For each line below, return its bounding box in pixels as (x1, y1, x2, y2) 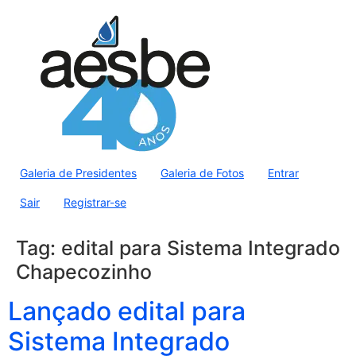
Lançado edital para (8, 296, 246, 327)
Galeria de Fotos (161, 166, 244, 180)
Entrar (268, 166, 299, 180)
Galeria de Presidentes (20, 166, 137, 180)
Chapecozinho (16, 260, 152, 284)
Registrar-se (64, 195, 126, 209)
